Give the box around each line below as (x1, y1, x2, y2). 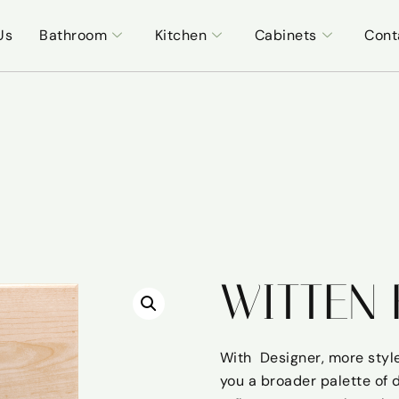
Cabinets (254, 26, 317, 45)
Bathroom (39, 26, 108, 45)
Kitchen (154, 26, 208, 45)
